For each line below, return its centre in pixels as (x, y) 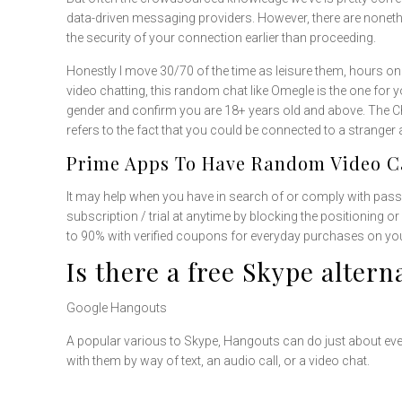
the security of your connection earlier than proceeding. (222, 38)
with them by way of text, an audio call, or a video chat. (218, 361)
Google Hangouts (117, 308)
